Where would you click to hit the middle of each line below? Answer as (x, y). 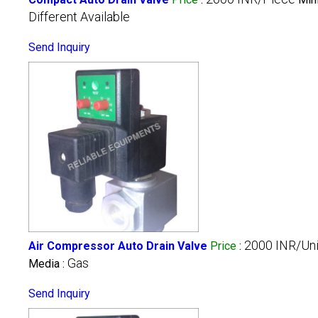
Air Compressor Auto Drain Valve (118, 246)
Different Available (79, 17)
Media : (48, 264)
